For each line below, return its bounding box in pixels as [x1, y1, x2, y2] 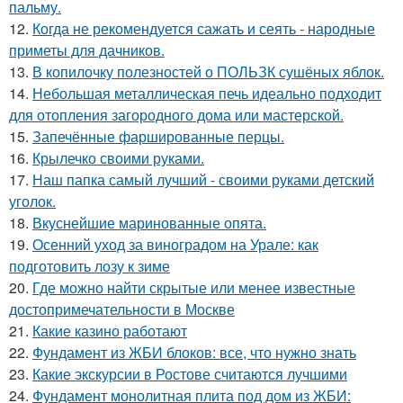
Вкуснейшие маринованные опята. [32, 212, 266, 233]
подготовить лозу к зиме [9, 255, 170, 276]
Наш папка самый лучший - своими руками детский [32, 169, 374, 190]
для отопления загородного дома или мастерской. [9, 104, 344, 125]
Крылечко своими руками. [32, 148, 204, 168]
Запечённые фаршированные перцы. [32, 126, 284, 147]
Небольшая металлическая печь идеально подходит [32, 83, 381, 103]
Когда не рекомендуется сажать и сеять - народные [32, 18, 375, 39]
